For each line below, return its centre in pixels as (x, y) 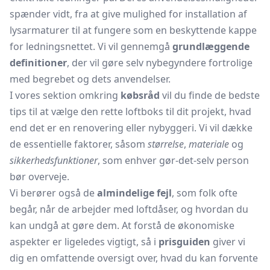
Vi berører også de (53, 193)
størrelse (166, 144)
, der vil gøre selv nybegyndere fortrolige (160, 63)
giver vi (228, 242)
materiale (209, 144)
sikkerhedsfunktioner (54, 160)
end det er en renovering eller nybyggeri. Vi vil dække (131, 128)
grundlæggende (211, 46)
